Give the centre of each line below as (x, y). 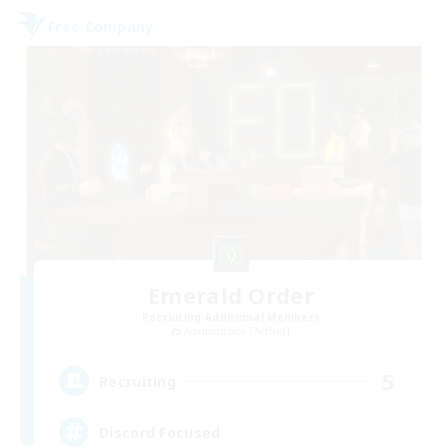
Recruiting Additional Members (231, 316)
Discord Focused (160, 432)
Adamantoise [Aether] (237, 330)
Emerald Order (231, 294)
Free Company (101, 26)
